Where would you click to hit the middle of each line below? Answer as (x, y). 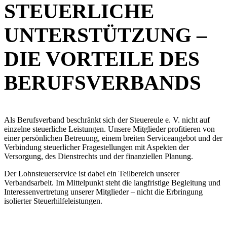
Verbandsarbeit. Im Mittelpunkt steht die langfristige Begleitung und (112, 183)
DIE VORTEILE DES (102, 59)
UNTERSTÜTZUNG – (106, 35)
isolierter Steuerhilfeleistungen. (53, 201)
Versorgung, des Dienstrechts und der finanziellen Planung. (99, 157)
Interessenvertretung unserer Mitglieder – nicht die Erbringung (103, 192)
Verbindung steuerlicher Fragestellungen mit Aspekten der (97, 147)
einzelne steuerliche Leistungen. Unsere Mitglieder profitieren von (109, 129)
